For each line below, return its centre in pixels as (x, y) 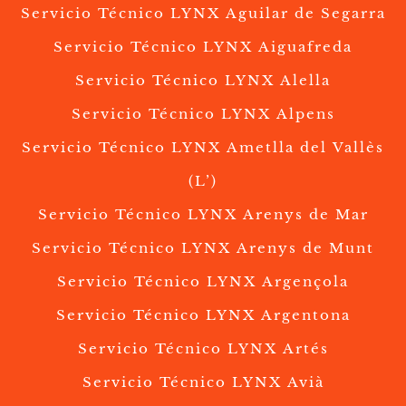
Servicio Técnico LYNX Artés (203, 349)
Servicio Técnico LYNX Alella (203, 81)
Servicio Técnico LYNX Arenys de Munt (203, 248)
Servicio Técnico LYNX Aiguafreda (203, 47)
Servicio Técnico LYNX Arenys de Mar (203, 215)
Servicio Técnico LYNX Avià (203, 382)
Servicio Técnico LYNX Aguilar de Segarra (203, 14)
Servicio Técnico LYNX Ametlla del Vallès (203, 148)
